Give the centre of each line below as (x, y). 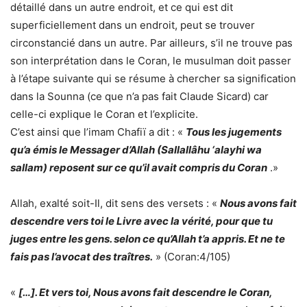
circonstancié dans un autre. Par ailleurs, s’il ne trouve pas (151, 42)
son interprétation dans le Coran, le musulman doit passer (151, 60)
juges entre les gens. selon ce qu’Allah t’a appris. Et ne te (148, 238)
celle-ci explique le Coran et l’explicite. (104, 114)
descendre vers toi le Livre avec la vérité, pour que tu (142, 221)
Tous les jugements (234, 132)
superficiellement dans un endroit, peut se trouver (133, 25)
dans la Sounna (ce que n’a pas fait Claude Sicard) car (139, 96)
